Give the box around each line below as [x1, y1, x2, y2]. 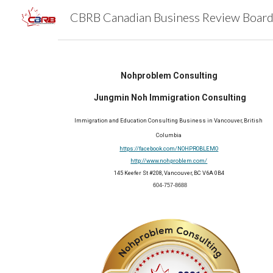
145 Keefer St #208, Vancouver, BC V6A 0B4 [113, 169, 224, 176]
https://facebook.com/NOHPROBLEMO [119, 145, 219, 152]
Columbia [156, 132, 182, 138]
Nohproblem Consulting [120, 71, 218, 80]
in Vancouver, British [205, 117, 263, 124]
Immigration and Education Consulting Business [74, 117, 206, 124]
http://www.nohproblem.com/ [130, 157, 208, 164]
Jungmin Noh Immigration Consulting [93, 93, 246, 102]
